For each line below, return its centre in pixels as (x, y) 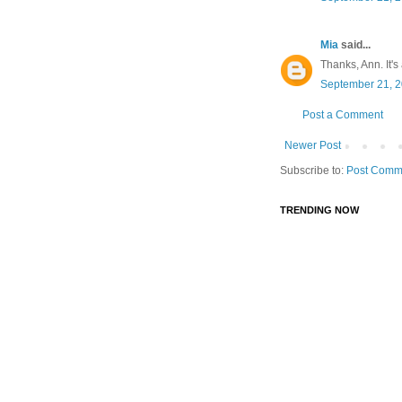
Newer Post (313, 145)
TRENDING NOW (319, 210)
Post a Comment (343, 114)
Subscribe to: (313, 170)
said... (354, 44)
